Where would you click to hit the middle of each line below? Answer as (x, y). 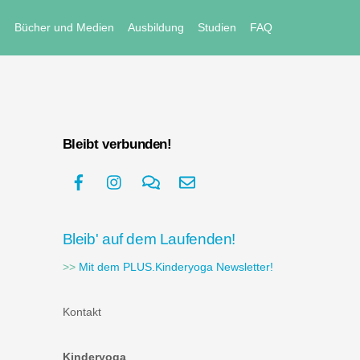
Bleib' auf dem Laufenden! (149, 239)
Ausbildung (155, 28)
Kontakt (82, 312)
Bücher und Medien (64, 28)
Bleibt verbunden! (117, 144)
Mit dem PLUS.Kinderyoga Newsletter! (176, 268)
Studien (217, 28)
